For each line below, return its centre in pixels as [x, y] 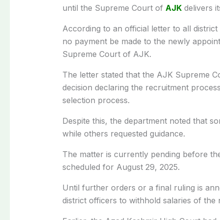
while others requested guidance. [124, 133]
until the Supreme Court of [114, 8]
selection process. [96, 100]
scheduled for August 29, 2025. [121, 167]
